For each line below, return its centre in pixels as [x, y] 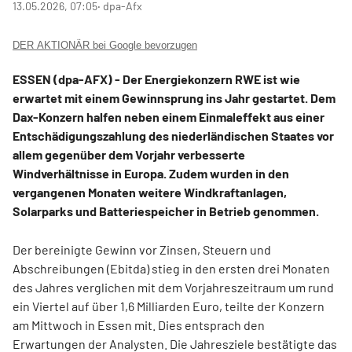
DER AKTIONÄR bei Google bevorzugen [105, 45]
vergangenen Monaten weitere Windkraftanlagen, [150, 192]
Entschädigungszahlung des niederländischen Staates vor [173, 136]
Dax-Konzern [49, 117]
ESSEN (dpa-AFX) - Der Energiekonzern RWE [138, 79]
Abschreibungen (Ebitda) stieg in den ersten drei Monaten [171, 268]
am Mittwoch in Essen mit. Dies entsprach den [139, 325]
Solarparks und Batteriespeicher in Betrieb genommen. [166, 211]
